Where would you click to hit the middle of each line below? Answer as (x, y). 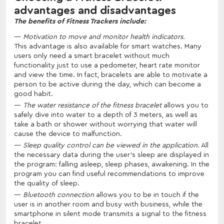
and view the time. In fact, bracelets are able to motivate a (111, 75)
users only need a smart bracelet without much (92, 56)
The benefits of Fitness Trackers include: (80, 21)
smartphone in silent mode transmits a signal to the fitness (110, 214)
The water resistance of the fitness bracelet (92, 105)
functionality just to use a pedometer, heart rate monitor (107, 65)
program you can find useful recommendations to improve (109, 174)
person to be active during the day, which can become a (107, 84)
